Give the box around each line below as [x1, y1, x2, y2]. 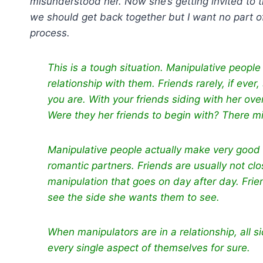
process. [30, 27, 73, 39]
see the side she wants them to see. [48, 191, 220, 203]
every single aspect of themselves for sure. [48, 242, 253, 254]
